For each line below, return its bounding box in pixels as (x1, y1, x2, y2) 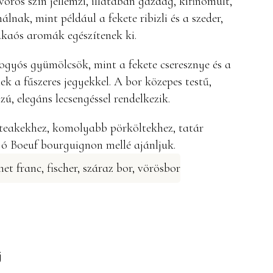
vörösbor (138, 161, 180, 175)
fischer (47, 161, 77, 175)
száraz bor (83, 161, 132, 175)
